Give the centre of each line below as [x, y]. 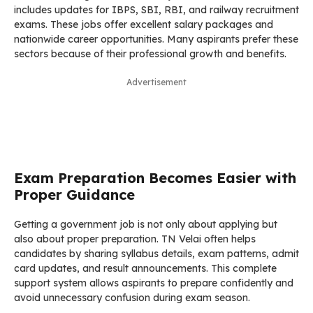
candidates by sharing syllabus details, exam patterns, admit [156, 253]
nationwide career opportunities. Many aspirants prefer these [156, 39]
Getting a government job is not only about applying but [146, 224]
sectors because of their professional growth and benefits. [150, 53]
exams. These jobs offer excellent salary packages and [144, 24]
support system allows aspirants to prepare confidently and [154, 283]
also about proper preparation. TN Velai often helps [135, 239]
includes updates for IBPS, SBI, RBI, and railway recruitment [156, 9]
